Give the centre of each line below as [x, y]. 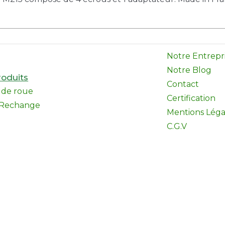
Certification [191, 98]
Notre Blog [189, 70]
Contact [183, 84]
